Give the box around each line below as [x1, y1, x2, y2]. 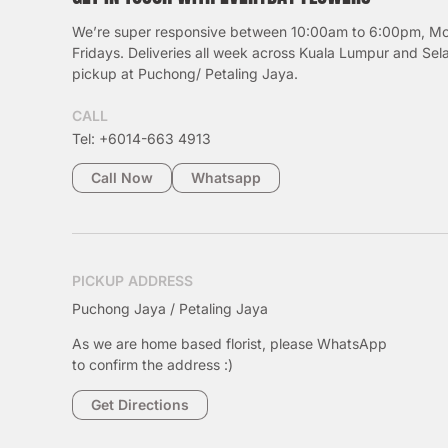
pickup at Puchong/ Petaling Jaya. [72, 65, 302, 83]
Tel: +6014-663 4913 [72, 129, 211, 147]
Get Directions [91, 395, 189, 413]
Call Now [91, 169, 153, 187]
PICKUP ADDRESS [72, 272, 193, 290]
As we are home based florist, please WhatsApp [72, 335, 387, 353]
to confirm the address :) [72, 356, 233, 374]
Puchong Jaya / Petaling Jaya [72, 300, 268, 318]
